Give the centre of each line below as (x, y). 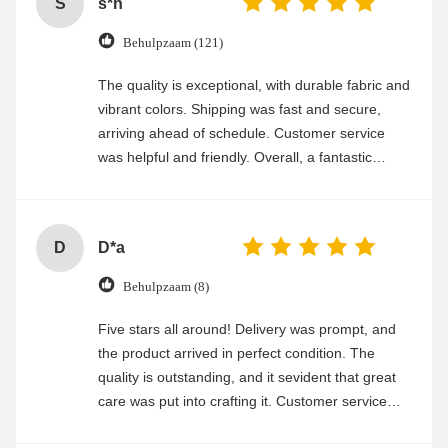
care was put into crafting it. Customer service (242, 401)
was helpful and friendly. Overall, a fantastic (235, 157)
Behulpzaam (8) (166, 286)
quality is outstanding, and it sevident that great (247, 377)
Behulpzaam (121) (173, 42)
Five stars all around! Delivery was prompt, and (247, 329)
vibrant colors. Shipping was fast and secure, (239, 109)
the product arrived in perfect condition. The (236, 353)
